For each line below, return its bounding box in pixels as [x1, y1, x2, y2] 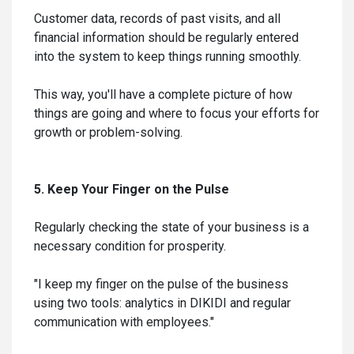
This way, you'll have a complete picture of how [34, 86, 292, 102]
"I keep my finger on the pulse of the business [34, 276, 288, 292]
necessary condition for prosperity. [34, 238, 226, 254]
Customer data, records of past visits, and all [34, 10, 281, 26]
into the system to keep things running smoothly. [34, 48, 301, 64]
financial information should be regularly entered [34, 29, 299, 45]
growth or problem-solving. [34, 124, 183, 140]
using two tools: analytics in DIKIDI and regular [34, 295, 291, 311]
